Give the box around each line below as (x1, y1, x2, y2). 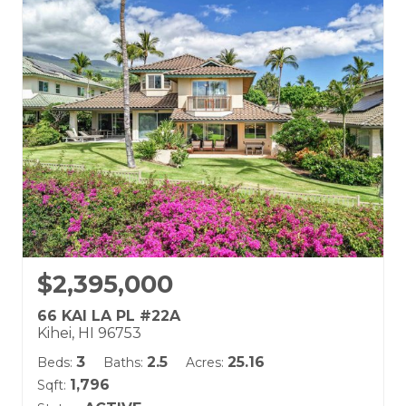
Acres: (186, 354, 224, 371)
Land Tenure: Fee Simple (29, 62, 182, 76)
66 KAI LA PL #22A (37, 307, 180, 324)
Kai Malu (37, 23, 91, 37)
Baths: (103, 354, 143, 371)
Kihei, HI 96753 (37, 324, 141, 342)
